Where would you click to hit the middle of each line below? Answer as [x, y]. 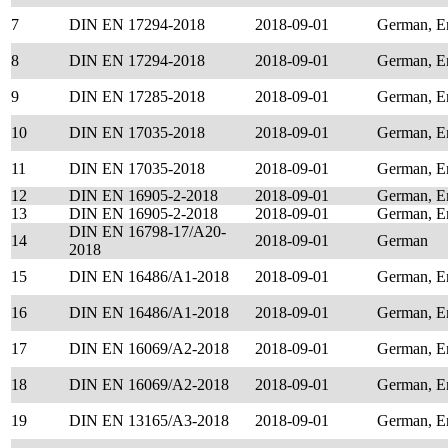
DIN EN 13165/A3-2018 [149, 420]
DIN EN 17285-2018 [137, 96]
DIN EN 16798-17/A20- [147, 231]
